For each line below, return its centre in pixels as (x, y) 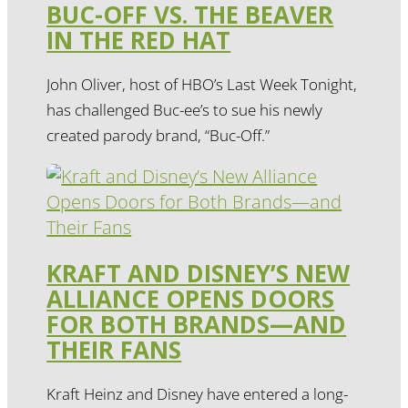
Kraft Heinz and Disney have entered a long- (198, 394)
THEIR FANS (114, 349)
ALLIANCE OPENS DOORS (191, 298)
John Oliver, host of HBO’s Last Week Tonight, (202, 85)
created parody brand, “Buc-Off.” (158, 136)
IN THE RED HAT (139, 40)
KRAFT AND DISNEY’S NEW (199, 273)
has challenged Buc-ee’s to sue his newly (185, 110)
